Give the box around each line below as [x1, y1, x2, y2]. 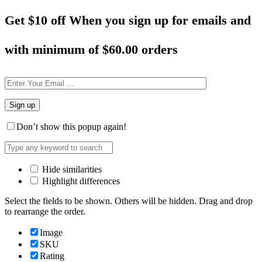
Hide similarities [40, 164, 102, 174]
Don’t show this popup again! [16, 121, 126, 132]
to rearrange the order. [5, 206, 85, 216]
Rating [40, 250, 64, 261]
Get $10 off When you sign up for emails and [5, 12, 251, 27]
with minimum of [5, 42, 102, 57]
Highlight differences [40, 175, 120, 186]
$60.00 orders [102, 42, 178, 57]
